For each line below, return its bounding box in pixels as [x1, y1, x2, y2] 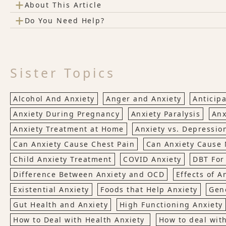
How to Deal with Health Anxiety [13, 215, 147, 225]
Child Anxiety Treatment [13, 154, 112, 164]
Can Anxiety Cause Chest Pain [13, 139, 135, 149]
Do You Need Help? [24, 15, 105, 25]
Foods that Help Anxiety [100, 185, 198, 195]
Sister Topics [10, 64, 116, 82]
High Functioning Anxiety [119, 200, 223, 210]
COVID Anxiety [123, 154, 182, 164]
